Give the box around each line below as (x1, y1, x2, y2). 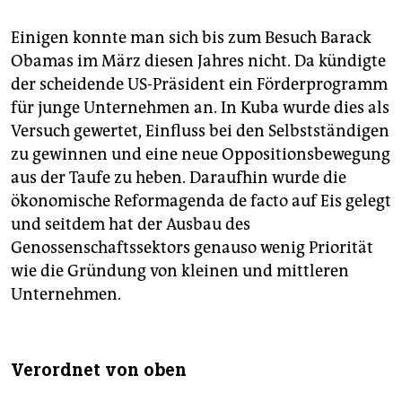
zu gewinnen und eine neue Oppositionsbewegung (11, 144, 390, 165)
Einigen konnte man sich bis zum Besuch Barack (11, 28, 371, 48)
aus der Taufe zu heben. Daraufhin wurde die (11, 168, 346, 188)
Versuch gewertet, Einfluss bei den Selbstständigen (11, 121, 389, 142)
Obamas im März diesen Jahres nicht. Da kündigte (11, 51, 386, 72)
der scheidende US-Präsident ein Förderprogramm (11, 74, 388, 95)
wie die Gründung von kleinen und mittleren (11, 261, 349, 282)
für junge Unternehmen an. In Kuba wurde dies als (11, 98, 389, 118)
